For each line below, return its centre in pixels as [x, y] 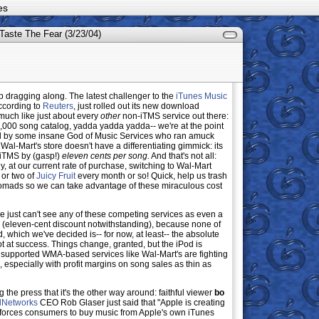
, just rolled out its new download [136, 106]
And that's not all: [183, 156]
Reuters [58, 106]
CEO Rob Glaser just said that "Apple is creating [131, 303]
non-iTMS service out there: [174, 116]
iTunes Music [202, 96]
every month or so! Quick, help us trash [151, 176]
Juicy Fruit [56, 176]
